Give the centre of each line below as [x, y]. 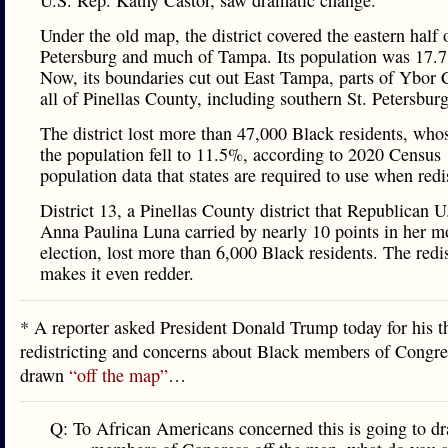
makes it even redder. [117, 273]
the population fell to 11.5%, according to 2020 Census [240, 154]
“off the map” [118, 375]
